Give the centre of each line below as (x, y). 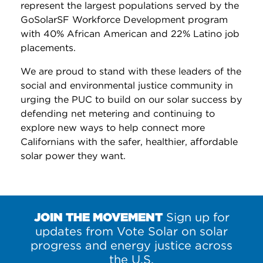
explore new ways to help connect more (113, 127)
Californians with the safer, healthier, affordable (129, 141)
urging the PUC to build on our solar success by (131, 99)
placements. (48, 48)
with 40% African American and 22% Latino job (130, 33)
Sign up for (196, 217)
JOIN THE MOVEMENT (98, 217)
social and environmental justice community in (127, 85)
